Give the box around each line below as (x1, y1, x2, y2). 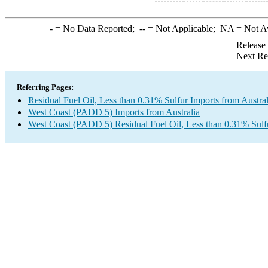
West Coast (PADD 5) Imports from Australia (28, 107, 200, 117)
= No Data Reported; (52, 23, 139, 33)
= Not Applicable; (145, 23, 220, 33)
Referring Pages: (17, 83, 74, 92)
